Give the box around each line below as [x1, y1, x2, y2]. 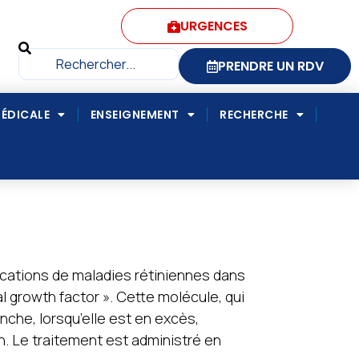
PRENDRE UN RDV [217, 57, 324, 75]
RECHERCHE [220, 107, 288, 123]
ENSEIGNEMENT [90, 107, 179, 123]
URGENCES [179, 17, 248, 35]
